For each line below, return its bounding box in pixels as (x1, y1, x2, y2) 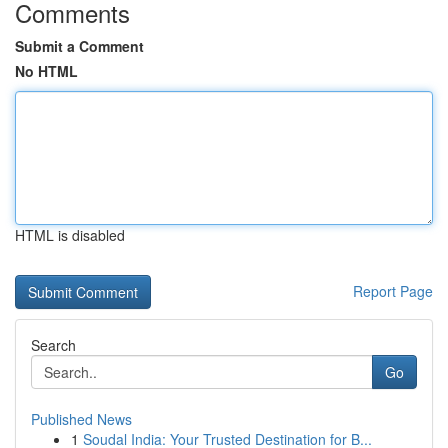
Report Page (353, 281, 433, 301)
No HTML (15, 61, 78, 81)
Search (31, 335, 76, 355)
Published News (31, 409, 132, 429)
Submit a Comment (15, 36, 144, 56)
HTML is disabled (15, 225, 125, 245)
